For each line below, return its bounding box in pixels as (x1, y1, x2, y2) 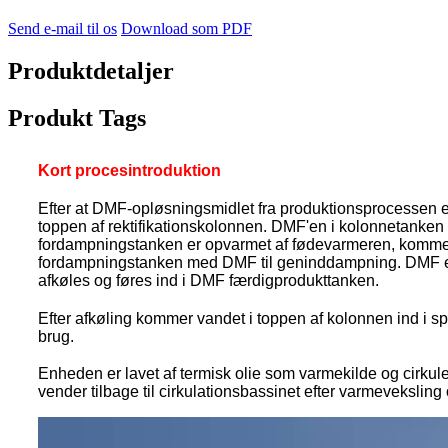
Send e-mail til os (8, 20, 117, 38)
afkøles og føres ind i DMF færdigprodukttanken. (38, 271, 379, 289)
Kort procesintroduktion (38, 161, 221, 179)
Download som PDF (121, 20, 252, 38)
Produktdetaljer (8, 57, 174, 84)
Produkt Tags (8, 104, 146, 131)
